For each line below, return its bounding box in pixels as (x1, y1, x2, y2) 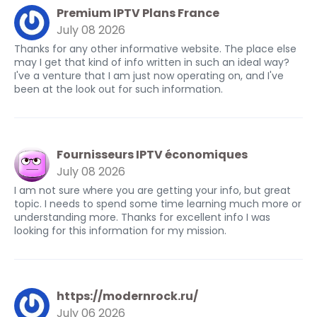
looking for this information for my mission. (14, 224, 226, 238)
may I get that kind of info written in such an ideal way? (14, 55, 289, 69)
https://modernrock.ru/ (57, 288, 198, 304)
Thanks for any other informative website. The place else (14, 42, 296, 56)
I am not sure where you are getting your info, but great (14, 183, 291, 197)
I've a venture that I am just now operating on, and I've (14, 69, 284, 83)
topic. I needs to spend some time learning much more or (14, 197, 301, 211)
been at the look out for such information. (14, 82, 223, 96)
